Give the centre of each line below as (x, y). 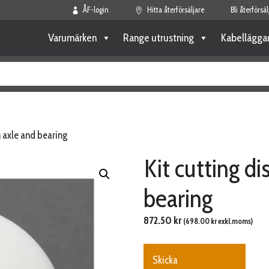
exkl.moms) (235, 221)
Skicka (165, 260)
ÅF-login (96, 10)
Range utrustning (159, 38)
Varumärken (72, 38)
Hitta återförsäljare (175, 10)
